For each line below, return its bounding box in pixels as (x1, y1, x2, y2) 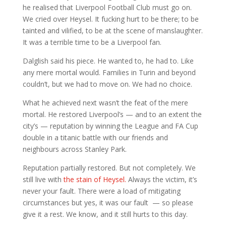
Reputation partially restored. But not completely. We (22, 162, 196, 173)
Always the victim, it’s (126, 174, 197, 184)
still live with (22, 174, 64, 184)
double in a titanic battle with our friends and (22, 132, 168, 142)
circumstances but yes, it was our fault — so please (22, 197, 193, 207)
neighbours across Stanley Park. (22, 144, 127, 154)
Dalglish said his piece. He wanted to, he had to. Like (22, 55, 194, 66)
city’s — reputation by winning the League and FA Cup (22, 121, 198, 131)
